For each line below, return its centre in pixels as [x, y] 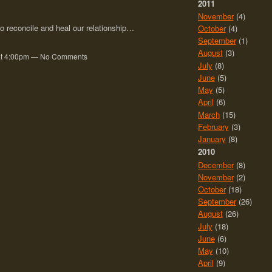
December [216, 165]
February [213, 126]
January [212, 139]
